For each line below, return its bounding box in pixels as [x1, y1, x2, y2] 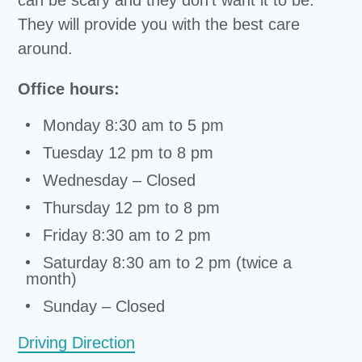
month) [26, 270, 78, 288]
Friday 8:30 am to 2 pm [38, 226, 212, 244]
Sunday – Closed [38, 297, 166, 315]
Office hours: [18, 80, 120, 98]
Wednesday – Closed [38, 171, 196, 189]
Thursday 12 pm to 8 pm [38, 199, 221, 217]
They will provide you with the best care [18, 15, 301, 33]
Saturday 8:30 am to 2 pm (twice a [38, 254, 293, 271]
